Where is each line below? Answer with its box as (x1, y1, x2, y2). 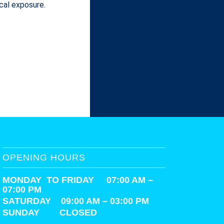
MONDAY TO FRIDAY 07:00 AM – (2, 174, 153, 185)
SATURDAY (2, 195, 61, 206)
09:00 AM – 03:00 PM (61, 195, 149, 206)
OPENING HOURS (2, 152, 86, 162)
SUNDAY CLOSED (2, 207, 97, 217)
